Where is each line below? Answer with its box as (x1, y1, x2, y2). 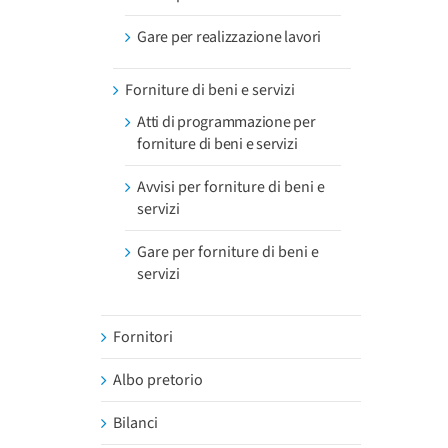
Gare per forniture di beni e (137, 241, 319, 263)
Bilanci (113, 412, 158, 434)
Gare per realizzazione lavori (137, 26, 322, 48)
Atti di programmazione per (137, 111, 316, 133)
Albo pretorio (113, 369, 203, 391)
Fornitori (113, 326, 173, 348)
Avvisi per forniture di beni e (137, 176, 325, 198)
